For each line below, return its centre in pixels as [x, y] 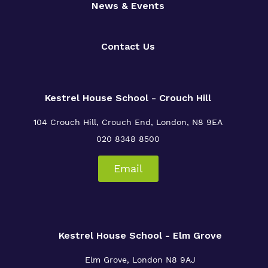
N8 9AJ [179, 260]
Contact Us [128, 46]
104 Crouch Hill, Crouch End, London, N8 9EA [128, 122]
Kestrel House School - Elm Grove [140, 235]
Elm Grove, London [124, 260]
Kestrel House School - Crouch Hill [128, 98]
